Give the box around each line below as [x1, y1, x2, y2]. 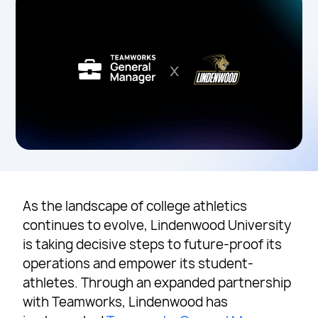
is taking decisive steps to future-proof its [23, 235, 283, 253]
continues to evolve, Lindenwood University [23, 216, 292, 234]
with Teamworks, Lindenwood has [23, 292, 229, 311]
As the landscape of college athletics [23, 197, 248, 215]
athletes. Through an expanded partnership [23, 273, 292, 292]
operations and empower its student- [23, 254, 254, 273]
